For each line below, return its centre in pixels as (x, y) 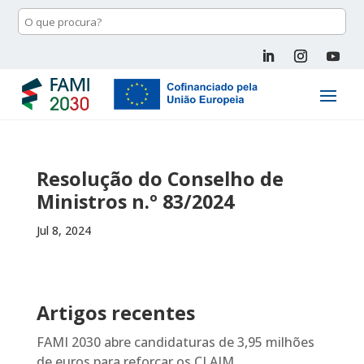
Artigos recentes (115, 313)
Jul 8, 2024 (63, 231)
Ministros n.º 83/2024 (135, 202)
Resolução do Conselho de (160, 179)
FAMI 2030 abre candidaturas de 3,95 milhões (175, 342)
